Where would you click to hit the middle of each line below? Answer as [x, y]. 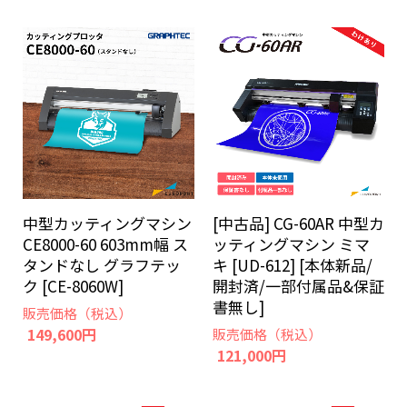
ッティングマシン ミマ [291, 244]
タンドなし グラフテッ [102, 265]
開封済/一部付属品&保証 [298, 286]
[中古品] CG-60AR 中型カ [298, 223]
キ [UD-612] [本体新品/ [293, 265]
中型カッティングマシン [107, 223]
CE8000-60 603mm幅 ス [105, 244]
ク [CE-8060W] [73, 286]
